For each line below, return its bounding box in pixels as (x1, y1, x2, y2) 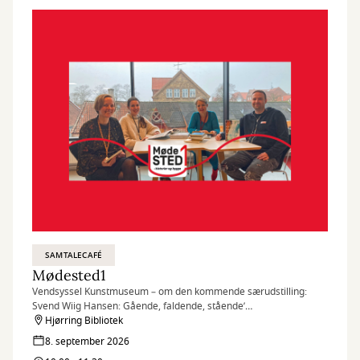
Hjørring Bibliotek (45, 313, 123, 328)
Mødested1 (32, 266, 106, 284)
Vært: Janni (32, 313, 80, 328)
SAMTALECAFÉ (45, 249, 103, 261)
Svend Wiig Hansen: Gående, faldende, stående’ (32, 299, 245, 313)
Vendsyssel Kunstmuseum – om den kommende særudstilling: (32, 284, 309, 299)
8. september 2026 (45, 334, 129, 349)
